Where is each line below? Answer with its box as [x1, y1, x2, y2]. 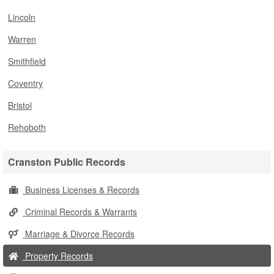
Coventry [8, 77, 43, 89]
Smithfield [8, 55, 46, 67]
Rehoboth [8, 121, 46, 133]
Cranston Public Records [8, 155, 125, 169]
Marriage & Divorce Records [23, 228, 135, 240]
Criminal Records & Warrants [23, 206, 137, 218]
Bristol [8, 99, 32, 111]
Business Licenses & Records [23, 183, 139, 196]
